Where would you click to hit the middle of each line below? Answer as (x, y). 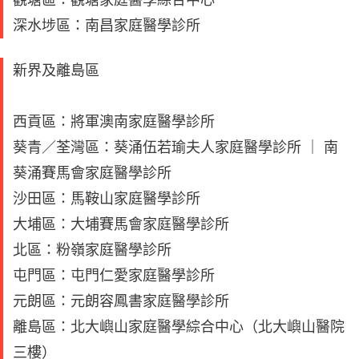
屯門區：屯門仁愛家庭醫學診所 (114, 276)
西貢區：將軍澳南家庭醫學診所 (114, 122)
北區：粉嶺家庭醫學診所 (92, 250)
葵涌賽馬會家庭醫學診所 (92, 173)
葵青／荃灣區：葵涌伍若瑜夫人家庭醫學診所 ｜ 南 (175, 147)
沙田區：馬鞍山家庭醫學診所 (107, 199)
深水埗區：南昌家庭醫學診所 (107, 26)
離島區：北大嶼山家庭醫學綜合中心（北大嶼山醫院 (179, 327)
